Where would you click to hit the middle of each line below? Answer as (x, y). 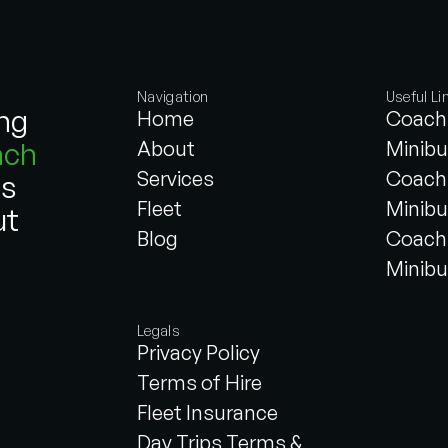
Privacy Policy (198, 352)
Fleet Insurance (207, 412)
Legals (159, 330)
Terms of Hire (199, 382)
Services (175, 178)
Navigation (173, 96)
